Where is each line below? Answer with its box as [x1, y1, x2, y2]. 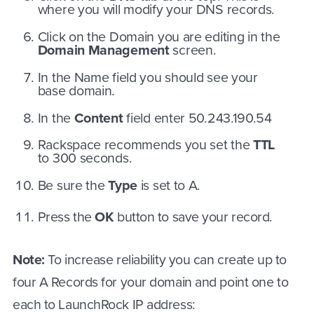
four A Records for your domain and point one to [13, 271, 289, 292]
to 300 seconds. [37, 148, 135, 169]
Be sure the [37, 175, 109, 196]
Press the [37, 206, 95, 227]
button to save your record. [114, 206, 273, 227]
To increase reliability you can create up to [44, 249, 287, 270]
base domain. [37, 80, 116, 101]
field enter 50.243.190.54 [123, 107, 275, 128]
